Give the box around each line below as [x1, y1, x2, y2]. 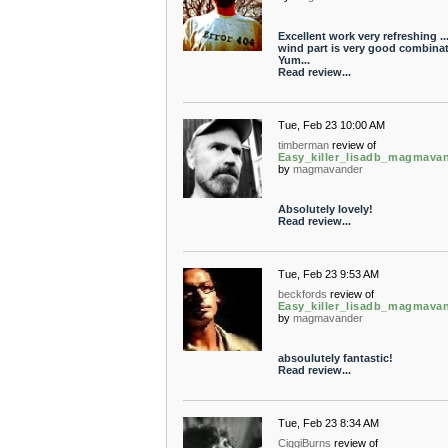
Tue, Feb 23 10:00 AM [277, 119, 385, 131]
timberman [277, 139, 329, 151]
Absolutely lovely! [277, 203, 373, 215]
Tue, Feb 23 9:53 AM [277, 268, 379, 280]
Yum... [277, 54, 310, 66]
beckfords [277, 288, 327, 300]
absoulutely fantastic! [277, 352, 393, 364]
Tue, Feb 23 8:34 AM [277, 417, 379, 429]
